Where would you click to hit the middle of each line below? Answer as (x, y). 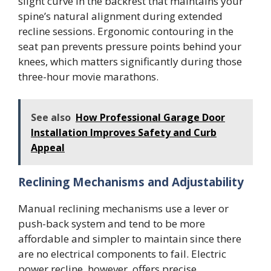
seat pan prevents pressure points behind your (130, 46)
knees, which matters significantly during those (130, 61)
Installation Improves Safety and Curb (124, 133)
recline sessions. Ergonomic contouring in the (126, 31)
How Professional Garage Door (150, 118)
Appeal (48, 148)
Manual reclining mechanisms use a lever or (123, 209)
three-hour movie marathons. (88, 76)
